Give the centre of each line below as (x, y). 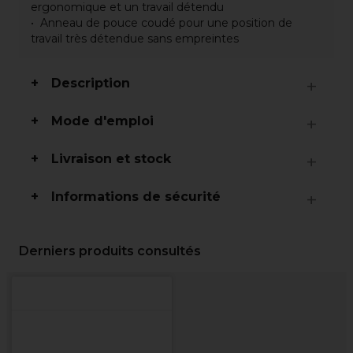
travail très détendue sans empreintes (135, 39)
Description (91, 83)
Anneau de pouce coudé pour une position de (166, 23)
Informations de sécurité (136, 197)
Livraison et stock (111, 159)
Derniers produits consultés (110, 251)
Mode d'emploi (102, 121)
